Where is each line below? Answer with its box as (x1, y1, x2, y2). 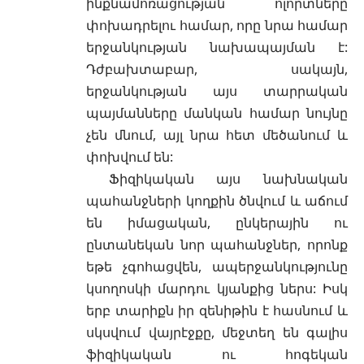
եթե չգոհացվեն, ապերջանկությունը (86, 257, 348, 275)
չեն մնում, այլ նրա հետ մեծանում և (86, 125, 348, 144)
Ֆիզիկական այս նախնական (86, 169, 348, 188)
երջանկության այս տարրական (86, 81, 348, 100)
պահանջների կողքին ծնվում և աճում (86, 191, 348, 210)
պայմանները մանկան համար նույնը (86, 103, 348, 122)
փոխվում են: (86, 147, 173, 166)
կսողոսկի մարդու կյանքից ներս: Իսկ (86, 279, 348, 297)
